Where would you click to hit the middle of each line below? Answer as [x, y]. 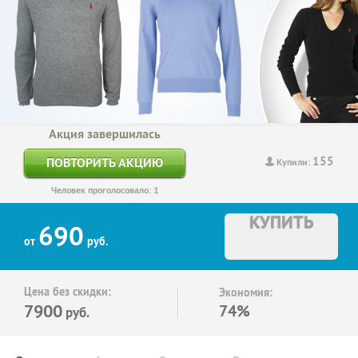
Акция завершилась [105, 133]
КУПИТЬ [281, 222]
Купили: [294, 163]
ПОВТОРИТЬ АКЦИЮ [105, 162]
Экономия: [246, 292]
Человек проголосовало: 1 [105, 190]
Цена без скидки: [68, 291]
